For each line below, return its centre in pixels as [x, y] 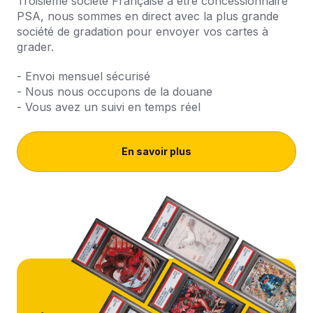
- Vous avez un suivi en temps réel [109, 107]
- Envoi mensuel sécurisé [83, 77]
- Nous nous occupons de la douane [115, 92]
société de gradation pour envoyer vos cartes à [143, 32]
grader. [35, 47]
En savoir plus [156, 152]
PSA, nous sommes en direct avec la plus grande [148, 16]
